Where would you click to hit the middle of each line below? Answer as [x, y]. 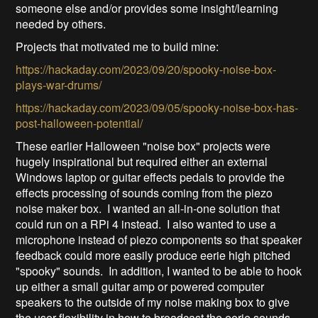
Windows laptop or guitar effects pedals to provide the [150, 177]
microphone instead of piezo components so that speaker [159, 240]
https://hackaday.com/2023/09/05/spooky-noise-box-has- [157, 108]
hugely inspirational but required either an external [142, 162]
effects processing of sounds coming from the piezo [144, 193]
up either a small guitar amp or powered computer [140, 287]
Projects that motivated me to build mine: [117, 47]
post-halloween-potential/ [79, 124]
